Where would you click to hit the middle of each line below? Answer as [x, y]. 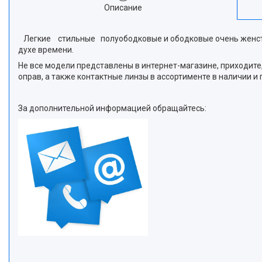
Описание [123, 8]
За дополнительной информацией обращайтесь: [112, 108]
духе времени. [46, 50]
